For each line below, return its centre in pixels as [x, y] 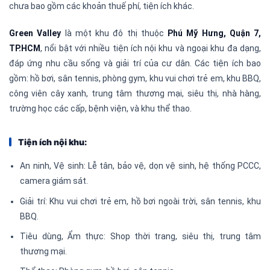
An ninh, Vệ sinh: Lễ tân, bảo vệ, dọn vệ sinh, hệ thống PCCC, [140, 166]
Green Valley [35, 33]
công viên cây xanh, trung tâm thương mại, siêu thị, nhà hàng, [135, 94]
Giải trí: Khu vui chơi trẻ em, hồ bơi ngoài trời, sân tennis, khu [140, 201]
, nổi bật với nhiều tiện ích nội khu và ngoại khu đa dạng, [151, 49]
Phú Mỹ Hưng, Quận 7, [214, 33]
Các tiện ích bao [228, 64]
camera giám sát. [54, 181]
